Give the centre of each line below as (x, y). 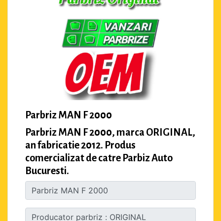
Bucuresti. (47, 170)
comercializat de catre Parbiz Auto (99, 158)
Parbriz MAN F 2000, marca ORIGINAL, (110, 132)
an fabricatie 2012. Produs (80, 145)
